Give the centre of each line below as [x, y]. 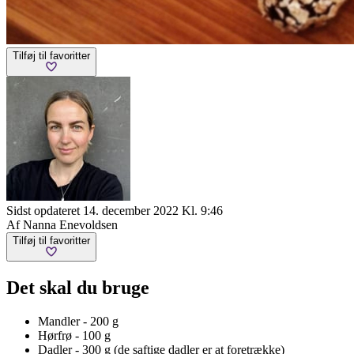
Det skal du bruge [78, 287]
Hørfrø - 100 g [74, 335]
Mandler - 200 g [78, 321]
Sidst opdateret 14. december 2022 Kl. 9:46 [115, 210]
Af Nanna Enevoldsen [62, 224]
